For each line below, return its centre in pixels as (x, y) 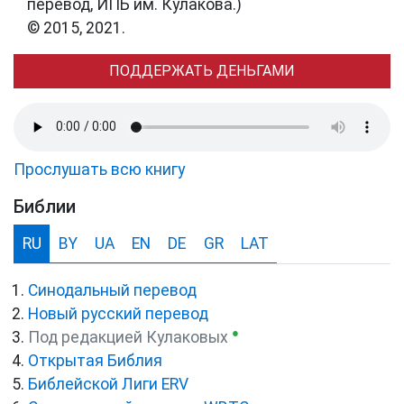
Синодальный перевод (112, 290)
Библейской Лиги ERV (108, 384)
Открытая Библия (95, 360)
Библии (45, 206)
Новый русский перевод (118, 313)
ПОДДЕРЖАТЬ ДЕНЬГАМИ (202, 70)
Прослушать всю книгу (99, 169)
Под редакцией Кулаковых (128, 337)
